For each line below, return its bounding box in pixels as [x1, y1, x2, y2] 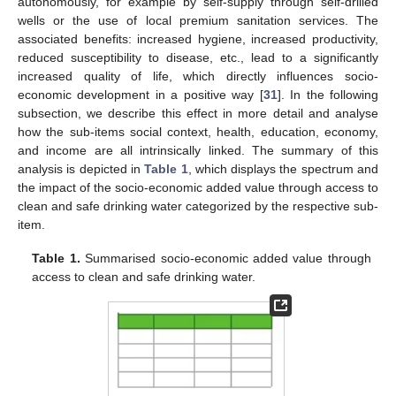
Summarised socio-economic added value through [80, 251, 371, 265]
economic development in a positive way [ [18, 87, 263, 102]
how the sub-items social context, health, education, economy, [18, 124, 378, 139]
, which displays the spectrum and [187, 161, 379, 176]
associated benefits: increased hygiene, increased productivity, [18, 31, 378, 46]
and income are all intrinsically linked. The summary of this [18, 142, 378, 157]
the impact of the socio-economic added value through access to [18, 179, 378, 194]
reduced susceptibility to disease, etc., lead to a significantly [18, 49, 378, 65]
